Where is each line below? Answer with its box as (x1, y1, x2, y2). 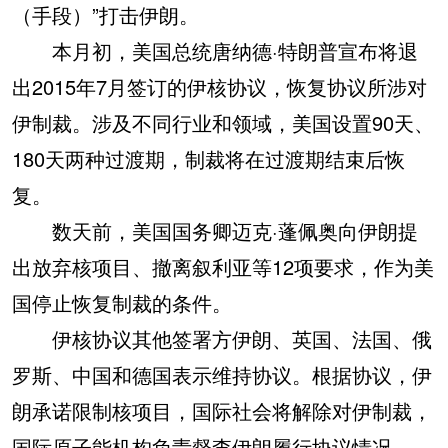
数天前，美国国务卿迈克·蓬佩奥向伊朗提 (12, 216, 418, 246)
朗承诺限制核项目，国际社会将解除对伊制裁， (12, 396, 432, 426)
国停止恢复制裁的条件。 (12, 288, 232, 318)
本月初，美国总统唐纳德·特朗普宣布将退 (12, 36, 418, 66)
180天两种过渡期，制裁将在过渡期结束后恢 (12, 144, 405, 174)
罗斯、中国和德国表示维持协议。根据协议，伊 (12, 360, 432, 390)
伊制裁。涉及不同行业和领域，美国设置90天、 (12, 108, 434, 138)
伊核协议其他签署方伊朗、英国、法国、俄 (12, 324, 432, 354)
